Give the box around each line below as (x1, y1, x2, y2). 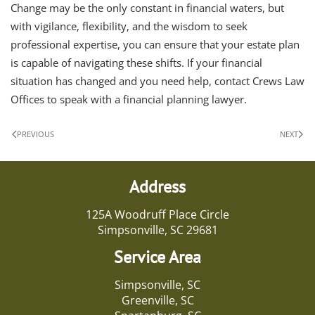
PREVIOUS (17, 128, 54, 139)
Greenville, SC (121, 292, 194, 308)
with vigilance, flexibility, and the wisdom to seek (11, 18, 247, 33)
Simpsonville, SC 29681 (97, 221, 218, 238)
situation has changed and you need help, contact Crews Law (11, 73, 304, 88)
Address (129, 175, 186, 198)
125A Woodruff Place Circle (86, 206, 229, 222)
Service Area (114, 245, 201, 268)
